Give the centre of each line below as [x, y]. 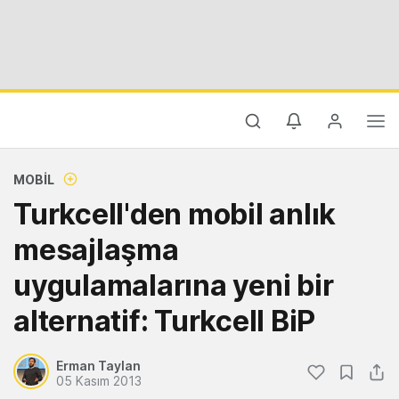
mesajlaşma [96, 250]
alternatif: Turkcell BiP [164, 321]
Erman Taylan [98, 366]
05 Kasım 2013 [99, 381]
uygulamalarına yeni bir [174, 285]
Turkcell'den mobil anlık [175, 214]
